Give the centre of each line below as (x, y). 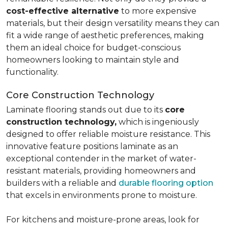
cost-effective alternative (63, 11)
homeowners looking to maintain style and (93, 60)
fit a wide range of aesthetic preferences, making (105, 35)
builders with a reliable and (62, 183)
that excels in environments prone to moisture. (102, 195)
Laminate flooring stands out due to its (85, 110)
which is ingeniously (158, 122)
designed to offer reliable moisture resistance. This (108, 134)
